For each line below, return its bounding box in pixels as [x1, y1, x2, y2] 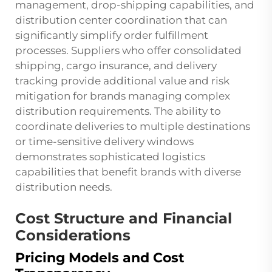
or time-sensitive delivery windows [15, 135, 194, 148]
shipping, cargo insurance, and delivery [15, 59, 217, 72]
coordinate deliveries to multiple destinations [15, 120, 250, 133]
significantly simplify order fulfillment [15, 29, 208, 42]
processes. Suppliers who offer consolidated [15, 44, 242, 57]
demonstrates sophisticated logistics [15, 151, 205, 163]
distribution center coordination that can [15, 14, 227, 27]
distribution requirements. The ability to [15, 105, 221, 118]
